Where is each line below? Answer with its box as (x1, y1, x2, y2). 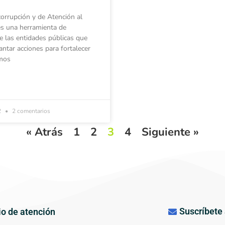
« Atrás (26, 124, 63, 140)
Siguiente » (142, 124, 199, 140)
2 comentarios (10, 106, 50, 115)
